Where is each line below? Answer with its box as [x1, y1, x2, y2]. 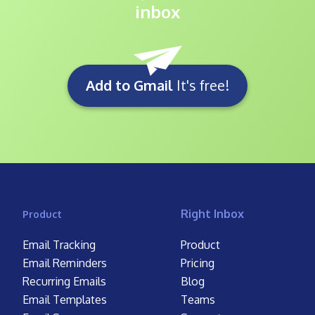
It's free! [173, 75, 229, 94]
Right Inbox [180, 206, 244, 221]
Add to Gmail [86, 75, 173, 94]
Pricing [180, 255, 214, 270]
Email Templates [22, 292, 108, 307]
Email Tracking [22, 237, 96, 252]
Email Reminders [22, 255, 108, 270]
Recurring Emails [22, 274, 107, 288]
